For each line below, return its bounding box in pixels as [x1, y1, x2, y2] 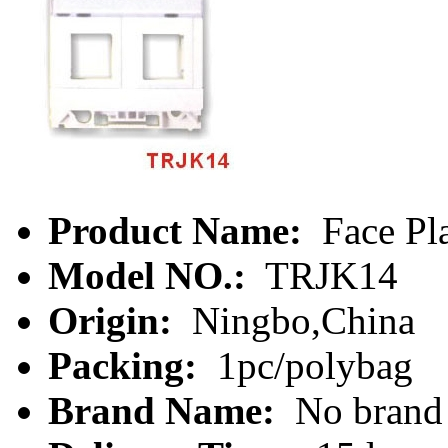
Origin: [48, 298, 182, 342]
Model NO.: [48, 253, 256, 297]
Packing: [48, 343, 207, 387]
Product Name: [48, 208, 312, 252]
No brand [285, 388, 443, 432]
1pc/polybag [207, 343, 413, 387]
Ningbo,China [182, 298, 415, 342]
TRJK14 [256, 253, 398, 297]
